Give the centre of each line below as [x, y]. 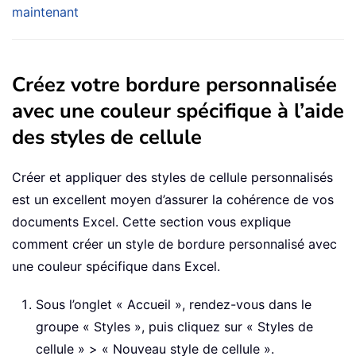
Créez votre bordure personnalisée [174, 85]
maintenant [45, 12]
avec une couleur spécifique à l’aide [178, 111]
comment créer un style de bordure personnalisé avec [174, 244]
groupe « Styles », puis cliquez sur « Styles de [174, 327]
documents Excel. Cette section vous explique [151, 222]
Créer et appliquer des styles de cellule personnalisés [172, 178]
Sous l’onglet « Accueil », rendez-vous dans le [174, 305]
